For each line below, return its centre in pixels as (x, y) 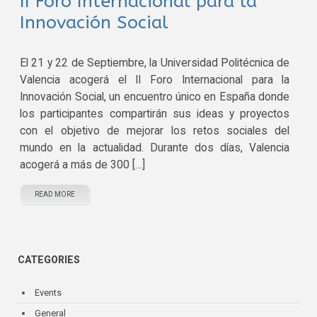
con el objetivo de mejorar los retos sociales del (155, 131)
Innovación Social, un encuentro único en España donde (155, 97)
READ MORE (55, 195)
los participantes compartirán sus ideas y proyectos (155, 114)
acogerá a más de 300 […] (83, 165)
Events (48, 293)
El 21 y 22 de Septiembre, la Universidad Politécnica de (155, 63)
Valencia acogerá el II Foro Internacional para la (155, 80)
